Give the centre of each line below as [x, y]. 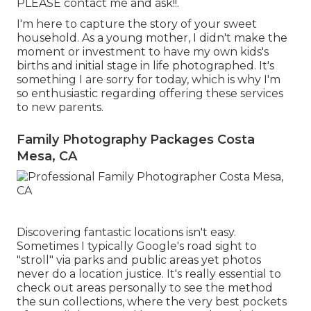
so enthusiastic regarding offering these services [150, 94]
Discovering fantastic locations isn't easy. [126, 233]
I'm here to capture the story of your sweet [137, 24]
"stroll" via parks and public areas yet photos [139, 260]
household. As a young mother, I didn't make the [152, 38]
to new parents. [60, 108]
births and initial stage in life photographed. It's [145, 66]
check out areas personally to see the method [145, 288]
